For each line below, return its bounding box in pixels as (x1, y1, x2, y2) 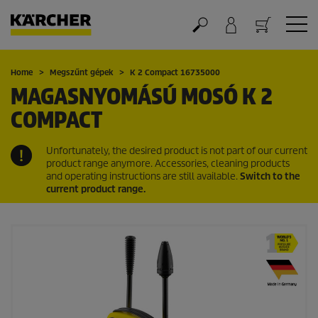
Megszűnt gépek (50, 67, 113, 77)
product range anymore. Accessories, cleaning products (46, 158, 290, 170)
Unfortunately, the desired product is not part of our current (46, 145, 307, 157)
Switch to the (240, 170, 300, 182)
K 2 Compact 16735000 (130, 67, 220, 77)
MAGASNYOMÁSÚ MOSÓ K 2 (11, 83, 273, 111)
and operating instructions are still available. (46, 170, 240, 182)
